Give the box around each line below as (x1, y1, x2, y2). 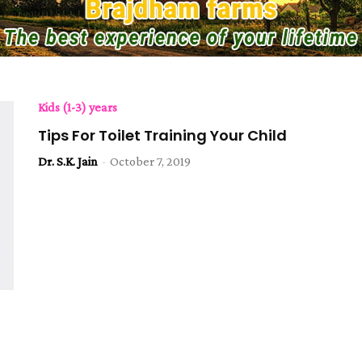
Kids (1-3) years (38, 100, 118, 114)
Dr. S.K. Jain (38, 154, 99, 168)
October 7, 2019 (110, 154, 192, 168)
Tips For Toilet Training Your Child (38, 125, 288, 145)
